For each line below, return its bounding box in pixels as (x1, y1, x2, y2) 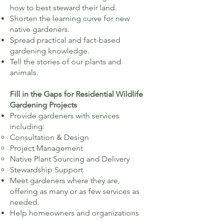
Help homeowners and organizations (10, 208, 139, 218)
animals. (10, 68, 38, 77)
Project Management (10, 143, 83, 153)
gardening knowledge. (10, 46, 89, 55)
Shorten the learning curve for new (10, 14, 130, 23)
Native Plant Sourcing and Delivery (10, 154, 130, 164)
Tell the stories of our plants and (10, 57, 121, 66)
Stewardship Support (10, 165, 83, 174)
